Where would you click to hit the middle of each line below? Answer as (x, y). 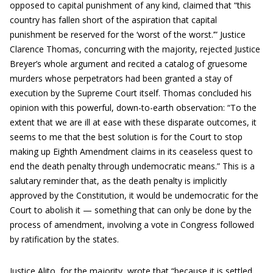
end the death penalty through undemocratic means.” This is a (132, 166)
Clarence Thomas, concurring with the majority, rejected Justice (135, 49)
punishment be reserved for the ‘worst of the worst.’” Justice (128, 34)
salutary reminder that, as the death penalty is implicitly (118, 181)
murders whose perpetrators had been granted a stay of (121, 78)
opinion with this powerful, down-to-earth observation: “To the (133, 108)
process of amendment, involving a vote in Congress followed (132, 225)
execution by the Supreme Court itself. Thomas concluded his (131, 93)
